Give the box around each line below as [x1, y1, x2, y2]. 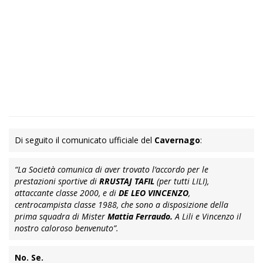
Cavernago [154, 134, 200, 146]
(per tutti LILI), [154, 175, 209, 187]
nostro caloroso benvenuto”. [15, 222, 119, 234]
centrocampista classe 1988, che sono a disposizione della [15, 198, 228, 210]
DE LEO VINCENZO [119, 187, 188, 198]
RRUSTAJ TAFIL [99, 175, 154, 187]
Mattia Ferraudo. [107, 210, 175, 222]
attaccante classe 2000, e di [15, 187, 119, 198]
